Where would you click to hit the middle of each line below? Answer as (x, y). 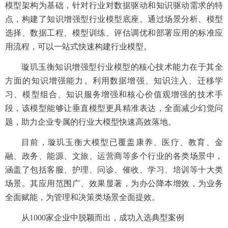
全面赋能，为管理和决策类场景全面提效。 (82, 197)
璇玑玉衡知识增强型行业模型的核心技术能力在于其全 (122, 67)
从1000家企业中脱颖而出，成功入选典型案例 (103, 218)
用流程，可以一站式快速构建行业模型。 (78, 47)
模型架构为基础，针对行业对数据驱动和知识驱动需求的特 (114, 5)
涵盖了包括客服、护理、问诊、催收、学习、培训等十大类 (114, 170)
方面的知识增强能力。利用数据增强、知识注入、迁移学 (114, 81)
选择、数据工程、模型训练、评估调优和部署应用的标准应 (114, 33)
